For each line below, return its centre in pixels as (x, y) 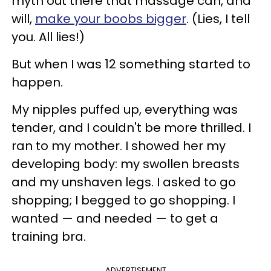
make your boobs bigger (111, 18)
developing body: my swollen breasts (126, 164)
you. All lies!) (48, 37)
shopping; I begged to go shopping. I (123, 200)
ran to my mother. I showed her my (119, 145)
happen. (37, 82)
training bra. (49, 236)
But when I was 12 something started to (131, 64)
